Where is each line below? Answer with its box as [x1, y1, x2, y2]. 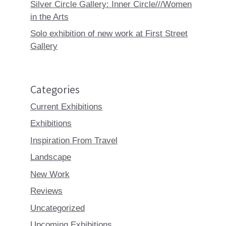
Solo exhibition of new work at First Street [30, 29, 188, 39]
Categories [30, 82, 80, 96]
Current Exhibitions [30, 101, 102, 111]
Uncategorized [30, 203, 85, 213]
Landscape [30, 152, 71, 162]
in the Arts [30, 12, 69, 22]
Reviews [30, 186, 63, 196]
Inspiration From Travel [30, 135, 118, 145]
